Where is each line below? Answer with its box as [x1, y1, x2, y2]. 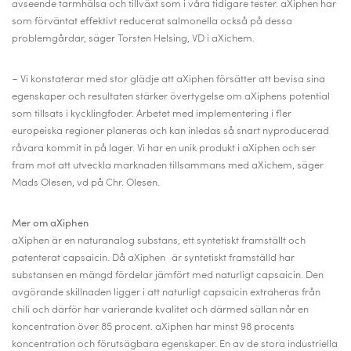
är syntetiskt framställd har [172, 253, 295, 263]
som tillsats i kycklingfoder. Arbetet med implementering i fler [12, 109, 291, 119]
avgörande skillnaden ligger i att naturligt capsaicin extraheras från [12, 288, 320, 298]
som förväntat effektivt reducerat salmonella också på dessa [12, 16, 292, 27]
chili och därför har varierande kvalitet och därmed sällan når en [12, 305, 309, 315]
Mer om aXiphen [12, 219, 89, 229]
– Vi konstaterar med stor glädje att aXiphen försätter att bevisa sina [12, 74, 325, 85]
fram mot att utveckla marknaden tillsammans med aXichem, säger [12, 161, 324, 171]
